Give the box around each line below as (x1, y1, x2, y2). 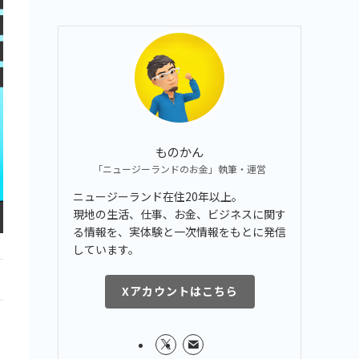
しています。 (73, 240, 139, 257)
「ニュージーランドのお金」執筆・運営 (93, 161, 266, 175)
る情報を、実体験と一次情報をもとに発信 (73, 223, 286, 240)
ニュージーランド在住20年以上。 (73, 188, 243, 204)
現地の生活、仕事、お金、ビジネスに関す (73, 205, 286, 222)
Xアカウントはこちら (121, 283, 238, 300)
